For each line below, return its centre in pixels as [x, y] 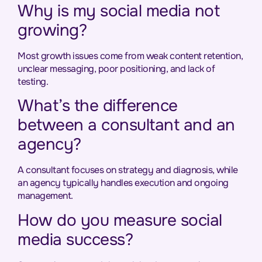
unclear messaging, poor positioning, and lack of [116, 68]
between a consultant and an [126, 125]
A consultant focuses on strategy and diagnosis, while [128, 170]
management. [45, 196]
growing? [52, 30]
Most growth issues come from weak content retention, [130, 56]
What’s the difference [98, 106]
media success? [75, 239]
